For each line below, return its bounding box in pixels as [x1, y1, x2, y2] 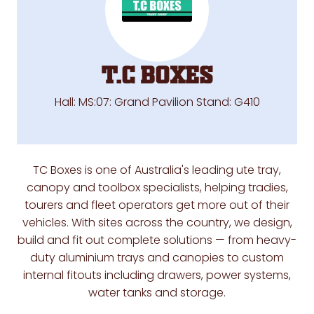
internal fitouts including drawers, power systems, [23, 267, 291, 284]
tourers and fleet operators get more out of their [25, 197, 289, 214]
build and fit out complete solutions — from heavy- [18, 232, 296, 249]
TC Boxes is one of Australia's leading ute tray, [33, 162, 281, 179]
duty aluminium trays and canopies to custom [30, 250, 284, 266]
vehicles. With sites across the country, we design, [22, 214, 292, 231]
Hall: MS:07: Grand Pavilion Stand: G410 [54, 94, 260, 111]
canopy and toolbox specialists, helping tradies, [26, 179, 288, 196]
